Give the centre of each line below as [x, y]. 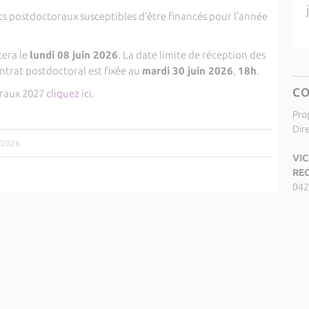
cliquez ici [69, 93]
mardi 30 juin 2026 [187, 71]
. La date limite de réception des [191, 55]
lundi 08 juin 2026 [73, 55]
